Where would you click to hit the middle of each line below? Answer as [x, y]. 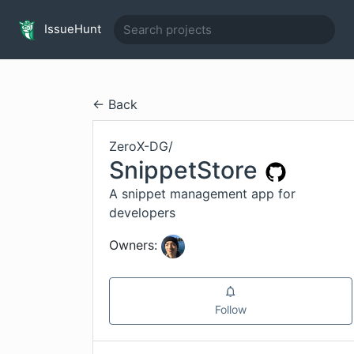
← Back [115, 104]
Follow [231, 309]
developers [142, 213]
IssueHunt [71, 28]
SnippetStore [183, 170]
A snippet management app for [202, 194]
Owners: [133, 245]
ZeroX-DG [139, 146]
